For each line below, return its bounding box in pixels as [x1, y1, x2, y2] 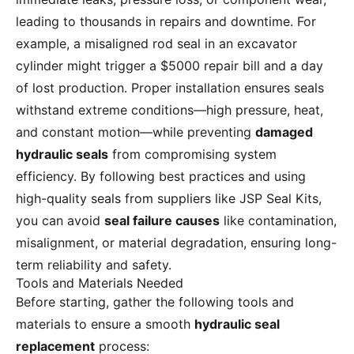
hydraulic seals [16, 146, 108, 163]
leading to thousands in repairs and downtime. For [16, 13, 316, 30]
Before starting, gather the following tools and [16, 294, 294, 311]
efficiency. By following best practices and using [16, 168, 306, 185]
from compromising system [108, 146, 277, 163]
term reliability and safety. [16, 257, 171, 273]
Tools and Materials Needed [16, 275, 183, 292]
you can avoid [16, 213, 104, 229]
